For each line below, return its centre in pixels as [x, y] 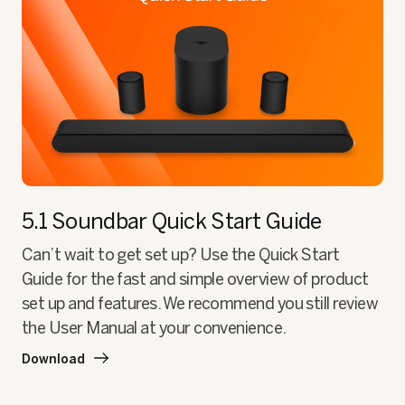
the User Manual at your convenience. [154, 329]
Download [53, 360]
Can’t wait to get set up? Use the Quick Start [181, 255]
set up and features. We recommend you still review [200, 304]
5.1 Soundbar [87, 221]
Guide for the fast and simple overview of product [195, 280]
